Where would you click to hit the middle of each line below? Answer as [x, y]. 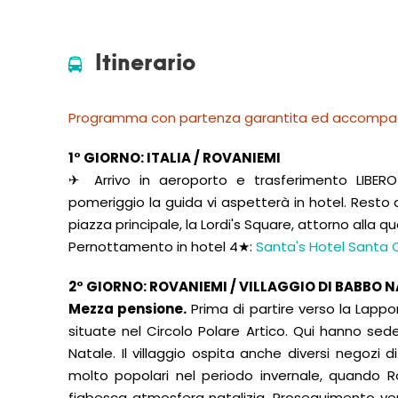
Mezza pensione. [128, 309]
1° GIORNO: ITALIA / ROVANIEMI [175, 158]
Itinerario [145, 63]
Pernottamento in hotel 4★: [162, 247]
